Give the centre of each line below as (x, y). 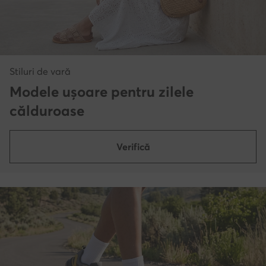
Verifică (133, 147)
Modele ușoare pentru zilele (102, 92)
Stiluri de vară (40, 72)
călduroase (47, 111)
